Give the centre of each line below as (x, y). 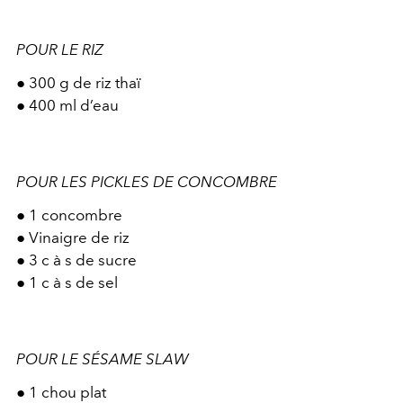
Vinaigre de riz (79, 237)
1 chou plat (67, 392)
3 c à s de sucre (83, 260)
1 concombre (76, 215)
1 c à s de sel (73, 282)
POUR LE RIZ (60, 49)
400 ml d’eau (74, 105)
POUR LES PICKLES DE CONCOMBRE (147, 182)
